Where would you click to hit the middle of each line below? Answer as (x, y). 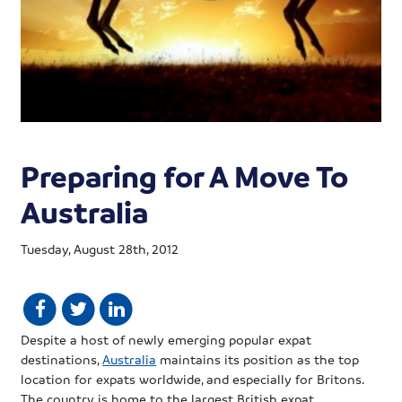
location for (59, 378)
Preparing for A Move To (185, 176)
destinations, (62, 358)
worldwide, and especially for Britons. (250, 378)
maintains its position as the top (258, 358)
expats (116, 378)
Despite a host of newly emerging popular (150, 339)
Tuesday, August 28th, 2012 (100, 249)
